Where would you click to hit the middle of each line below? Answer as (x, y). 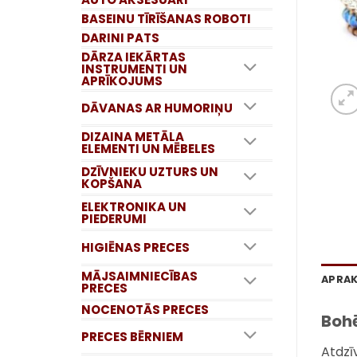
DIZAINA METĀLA (133, 137)
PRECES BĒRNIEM (132, 336)
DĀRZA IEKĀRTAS (133, 57)
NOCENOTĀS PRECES (145, 309)
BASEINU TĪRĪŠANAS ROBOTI (166, 18)
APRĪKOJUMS (122, 80)
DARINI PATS (120, 37)
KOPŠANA (112, 183)
